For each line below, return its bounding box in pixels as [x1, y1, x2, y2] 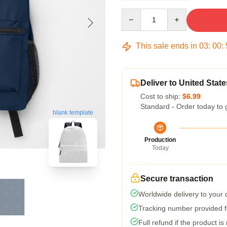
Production [144, 136, 176, 143]
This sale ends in [134, 42, 199, 50]
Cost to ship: [140, 92, 182, 100]
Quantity [121, 9, 148, 17]
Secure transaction [140, 174, 213, 183]
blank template [53, 108, 93, 116]
